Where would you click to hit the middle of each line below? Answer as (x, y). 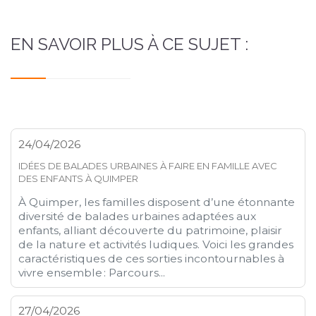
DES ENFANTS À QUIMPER (79, 178)
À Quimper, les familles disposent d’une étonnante (157, 202)
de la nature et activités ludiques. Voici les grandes (156, 244)
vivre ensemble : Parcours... (92, 272)
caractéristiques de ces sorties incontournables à (152, 258)
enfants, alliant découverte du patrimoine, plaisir (151, 230)
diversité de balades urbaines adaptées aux (138, 216)
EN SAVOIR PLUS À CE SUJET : (129, 44)
